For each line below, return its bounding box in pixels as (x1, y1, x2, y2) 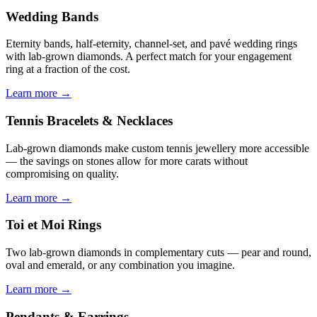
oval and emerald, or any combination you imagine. (6, 259, 235, 272)
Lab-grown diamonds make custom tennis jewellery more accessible (6, 142, 309, 154)
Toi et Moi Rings (6, 217, 101, 233)
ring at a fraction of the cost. (6, 63, 130, 76)
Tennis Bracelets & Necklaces (6, 113, 173, 128)
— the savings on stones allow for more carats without (6, 154, 248, 167)
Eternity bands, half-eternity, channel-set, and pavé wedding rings (6, 38, 297, 50)
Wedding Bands (6, 8, 98, 24)
